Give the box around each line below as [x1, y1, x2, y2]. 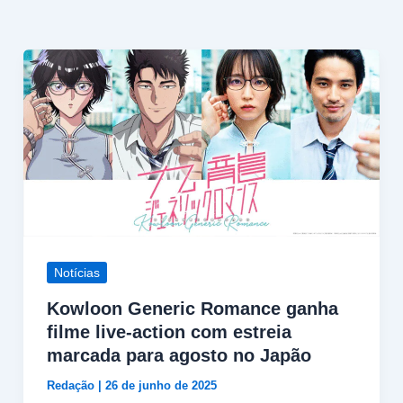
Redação [46, 379, 98, 393]
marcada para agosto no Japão [46, 345, 311, 366]
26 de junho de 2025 [104, 379, 217, 393]
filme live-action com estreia [46, 322, 291, 343]
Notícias [53, 264, 100, 280]
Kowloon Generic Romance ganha [46, 299, 338, 319]
